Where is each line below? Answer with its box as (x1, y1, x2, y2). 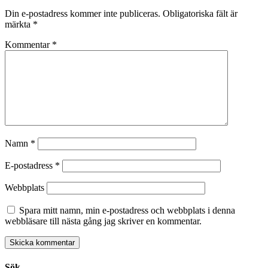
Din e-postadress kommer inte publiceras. (5, 8, 160, 19)
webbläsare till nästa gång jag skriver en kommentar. (5, 216, 202, 227)
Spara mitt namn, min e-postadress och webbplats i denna (19, 205, 235, 216)
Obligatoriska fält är (163, 8, 237, 19)
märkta (5, 19, 33, 30)
